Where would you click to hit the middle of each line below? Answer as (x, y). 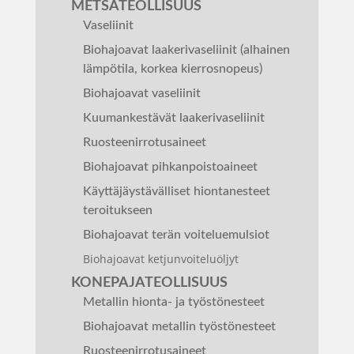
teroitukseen (117, 210)
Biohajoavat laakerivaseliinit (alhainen (186, 50)
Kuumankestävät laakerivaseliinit (173, 118)
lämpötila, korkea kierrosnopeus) (172, 69)
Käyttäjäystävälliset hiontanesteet (176, 191)
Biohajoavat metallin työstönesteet (179, 326)
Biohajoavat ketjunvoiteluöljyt (160, 259)
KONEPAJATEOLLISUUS (149, 283)
